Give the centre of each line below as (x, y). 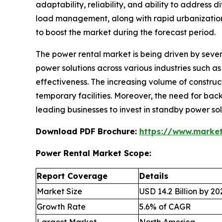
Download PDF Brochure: (87, 132)
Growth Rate (61, 207)
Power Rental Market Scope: (93, 153)
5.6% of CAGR (165, 207)
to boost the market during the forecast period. (126, 32)
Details (154, 176)
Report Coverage (72, 176)
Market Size (59, 192)
